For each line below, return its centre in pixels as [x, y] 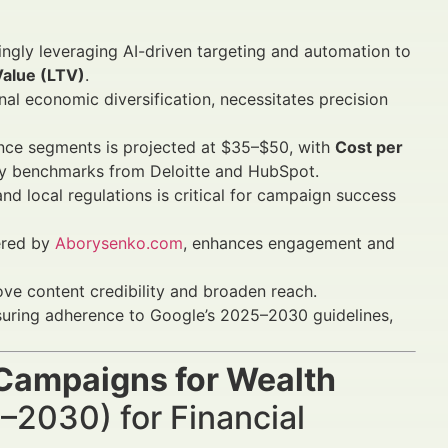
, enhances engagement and [289, 243]
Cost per [369, 147]
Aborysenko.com [119, 243]
